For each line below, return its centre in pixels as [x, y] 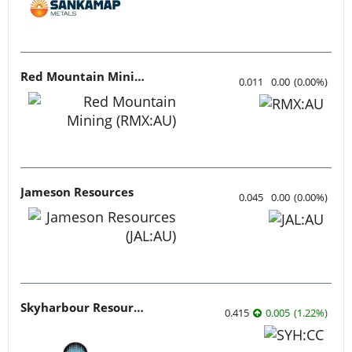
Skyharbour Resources [139, 308]
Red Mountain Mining [139, 77]
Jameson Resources [77, 192]
